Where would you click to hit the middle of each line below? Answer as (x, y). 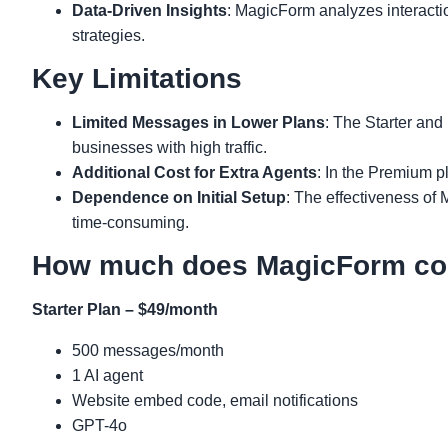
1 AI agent (107, 375)
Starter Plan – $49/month (125, 309)
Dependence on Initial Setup (179, 197)
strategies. (108, 35)
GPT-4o (99, 425)
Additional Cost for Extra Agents (194, 172)
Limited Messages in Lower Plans (198, 122)
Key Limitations (137, 78)
